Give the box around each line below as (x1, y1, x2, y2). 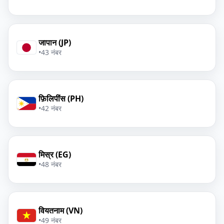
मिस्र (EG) (38, 149, 71, 160)
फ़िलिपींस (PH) (38, 93, 83, 104)
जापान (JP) (38, 37, 71, 48)
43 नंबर (41, 47, 61, 57)
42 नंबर (41, 103, 61, 113)
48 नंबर (41, 159, 61, 169)
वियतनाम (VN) (38, 205, 82, 216)
